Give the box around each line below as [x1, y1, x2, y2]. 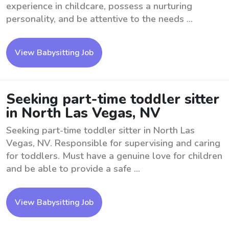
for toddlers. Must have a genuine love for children [6, 150, 222, 162]
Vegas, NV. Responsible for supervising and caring [6, 137, 220, 149]
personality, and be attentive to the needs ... [6, 13, 193, 25]
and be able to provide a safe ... [6, 163, 140, 175]
